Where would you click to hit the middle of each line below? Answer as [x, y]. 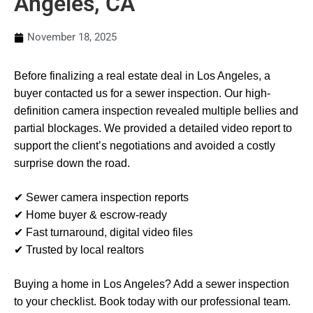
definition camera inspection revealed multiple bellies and [156, 111]
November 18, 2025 [72, 37]
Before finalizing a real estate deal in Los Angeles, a [142, 76]
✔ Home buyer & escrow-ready [90, 215]
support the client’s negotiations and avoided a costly [145, 146]
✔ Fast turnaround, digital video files [103, 232]
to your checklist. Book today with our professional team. [152, 301]
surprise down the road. [72, 163]
